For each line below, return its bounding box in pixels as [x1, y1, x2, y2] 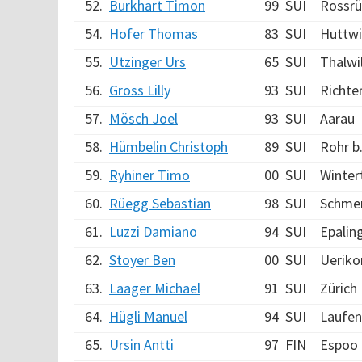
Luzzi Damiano [109, 222, 197, 241]
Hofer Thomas [109, 24, 198, 43]
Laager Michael [109, 279, 200, 297]
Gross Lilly [109, 81, 170, 99]
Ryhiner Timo [109, 166, 190, 184]
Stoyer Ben [109, 250, 175, 269]
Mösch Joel [109, 109, 178, 128]
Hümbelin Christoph [109, 137, 228, 156]
